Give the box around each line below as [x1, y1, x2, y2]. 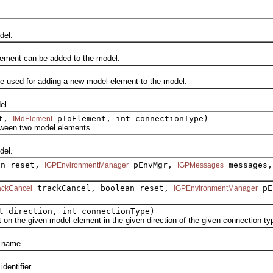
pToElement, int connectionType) [52, 113, 208, 123]
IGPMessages [177, 160, 224, 169]
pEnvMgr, [129, 160, 177, 169]
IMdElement [13, 114, 52, 123]
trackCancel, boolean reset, [32, 183, 174, 193]
